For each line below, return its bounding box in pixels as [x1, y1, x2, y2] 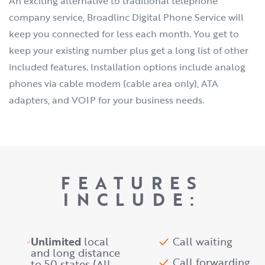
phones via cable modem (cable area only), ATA [9, 76, 218, 91]
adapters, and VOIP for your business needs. [9, 93, 204, 107]
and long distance [31, 245, 121, 260]
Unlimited [31, 234, 85, 249]
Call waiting [173, 234, 232, 249]
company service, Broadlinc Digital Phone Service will [9, 10, 244, 24]
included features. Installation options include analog [9, 60, 245, 74]
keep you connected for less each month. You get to [9, 27, 239, 41]
